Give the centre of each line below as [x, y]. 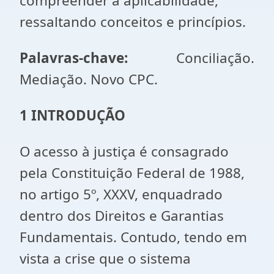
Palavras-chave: [98, 58]
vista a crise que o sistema [105, 258]
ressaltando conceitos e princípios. [133, 22]
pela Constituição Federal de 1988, [132, 173]
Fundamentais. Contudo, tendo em [133, 237]
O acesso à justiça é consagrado [124, 151]
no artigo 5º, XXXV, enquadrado [121, 194]
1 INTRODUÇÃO [72, 115]
